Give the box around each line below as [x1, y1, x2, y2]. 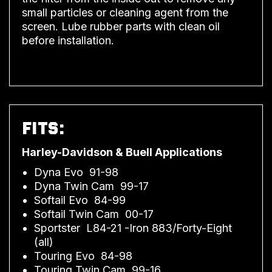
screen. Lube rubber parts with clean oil [22, 19, 220, 33]
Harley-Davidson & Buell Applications [22, 145, 222, 158]
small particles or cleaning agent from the [22, 5, 228, 19]
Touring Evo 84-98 [34, 249, 132, 262]
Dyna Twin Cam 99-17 [34, 179, 149, 192]
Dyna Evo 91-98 [34, 165, 118, 178]
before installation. [22, 33, 114, 47]
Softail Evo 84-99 [34, 193, 126, 206]
